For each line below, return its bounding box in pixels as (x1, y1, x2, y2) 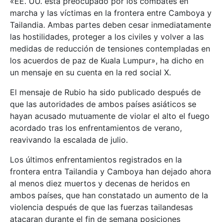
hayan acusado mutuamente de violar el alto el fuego (10, 111, 210, 121)
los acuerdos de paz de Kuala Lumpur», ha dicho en (10, 55, 204, 65)
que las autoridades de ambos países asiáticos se (10, 99, 196, 109)
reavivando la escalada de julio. (10, 134, 128, 145)
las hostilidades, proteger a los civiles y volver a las (10, 31, 204, 42)
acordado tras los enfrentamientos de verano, (10, 122, 182, 133)
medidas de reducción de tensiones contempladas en (10, 43, 210, 54)
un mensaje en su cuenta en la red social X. (10, 67, 171, 77)
